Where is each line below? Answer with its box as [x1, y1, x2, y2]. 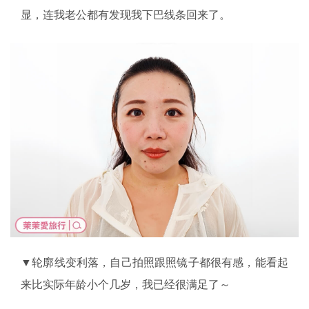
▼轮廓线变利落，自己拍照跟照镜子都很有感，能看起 [21, 255, 288, 270]
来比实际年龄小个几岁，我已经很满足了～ [21, 277, 230, 292]
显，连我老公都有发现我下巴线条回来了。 [21, 6, 230, 22]
